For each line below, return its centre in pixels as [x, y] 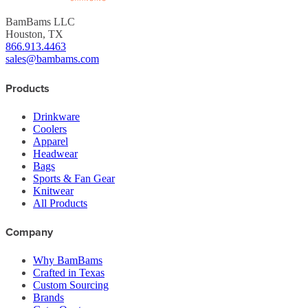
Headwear [55, 153]
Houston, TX [34, 34]
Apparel [51, 141]
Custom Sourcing [71, 285]
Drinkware [56, 116]
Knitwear [53, 190]
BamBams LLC [40, 22]
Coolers [50, 129]
